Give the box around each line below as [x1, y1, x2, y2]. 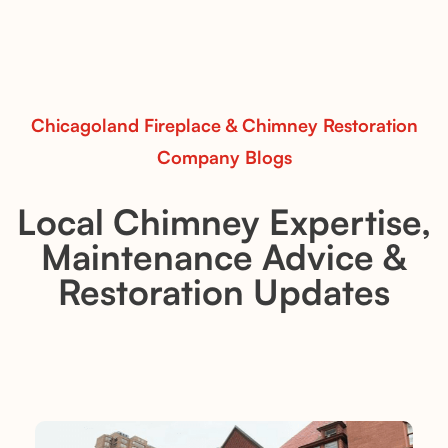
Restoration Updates [58, 270, 390, 314]
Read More [40, 20, 119, 41]
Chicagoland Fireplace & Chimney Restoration [30, 114, 418, 137]
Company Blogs [156, 146, 292, 169]
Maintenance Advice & [40, 235, 408, 279]
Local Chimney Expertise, [17, 200, 431, 244]
